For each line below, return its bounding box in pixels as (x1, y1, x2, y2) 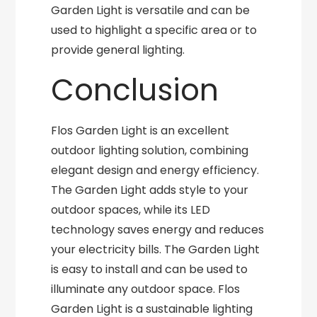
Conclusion (51, 69, 219, 111)
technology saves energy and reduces (51, 221, 265, 238)
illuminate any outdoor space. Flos (51, 281, 241, 297)
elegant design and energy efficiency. (51, 162, 260, 178)
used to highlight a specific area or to (51, 22, 258, 38)
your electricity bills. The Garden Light (51, 241, 260, 258)
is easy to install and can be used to (51, 261, 248, 277)
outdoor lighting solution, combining (51, 142, 249, 158)
